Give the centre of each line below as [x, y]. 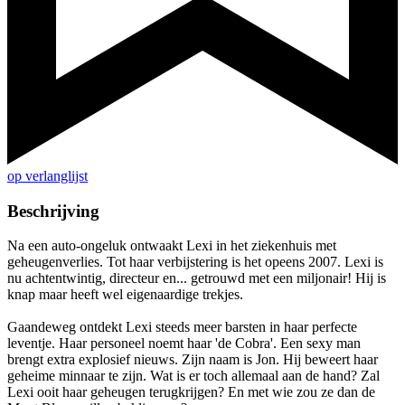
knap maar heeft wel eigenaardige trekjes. [125, 295]
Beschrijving [53, 211]
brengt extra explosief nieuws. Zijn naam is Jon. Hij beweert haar [193, 360]
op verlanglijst [47, 176]
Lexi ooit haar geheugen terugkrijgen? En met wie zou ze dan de [191, 392]
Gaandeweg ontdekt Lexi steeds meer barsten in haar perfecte [182, 327]
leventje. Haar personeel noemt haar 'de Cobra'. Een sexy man [184, 344]
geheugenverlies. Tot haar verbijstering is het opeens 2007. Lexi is [195, 262]
